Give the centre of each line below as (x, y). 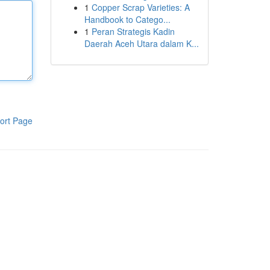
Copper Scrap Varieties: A (140, 7)
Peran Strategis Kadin (133, 31)
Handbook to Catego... (127, 19)
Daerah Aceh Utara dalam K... (141, 43)
